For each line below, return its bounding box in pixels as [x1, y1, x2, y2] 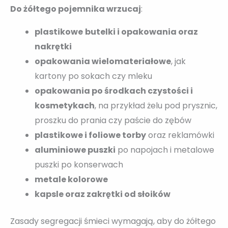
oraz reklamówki [146, 129, 214, 141]
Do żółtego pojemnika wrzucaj [10, 3, 141, 15]
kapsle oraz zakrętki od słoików [35, 188, 170, 200]
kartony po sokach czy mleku [35, 70, 152, 82]
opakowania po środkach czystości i [35, 84, 193, 97]
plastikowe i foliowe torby [35, 129, 146, 141]
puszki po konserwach [35, 158, 123, 170]
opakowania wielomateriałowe [35, 55, 171, 67]
